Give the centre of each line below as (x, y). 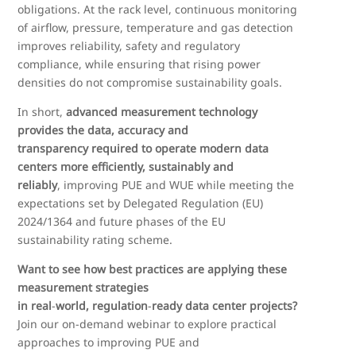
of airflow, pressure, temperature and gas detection (156, 27)
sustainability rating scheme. (95, 240)
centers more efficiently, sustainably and (126, 166)
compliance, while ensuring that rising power (139, 64)
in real (35, 306)
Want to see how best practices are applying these (153, 269)
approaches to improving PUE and (109, 342)
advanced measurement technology (162, 112)
